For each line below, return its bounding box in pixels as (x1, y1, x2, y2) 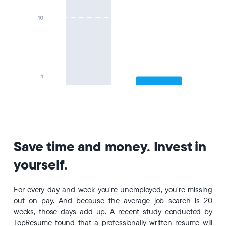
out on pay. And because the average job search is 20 (13, 196, 213, 206)
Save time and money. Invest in (13, 138, 207, 156)
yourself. (13, 156, 68, 175)
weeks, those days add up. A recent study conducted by (13, 207, 213, 217)
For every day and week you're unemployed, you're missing (13, 185, 213, 195)
